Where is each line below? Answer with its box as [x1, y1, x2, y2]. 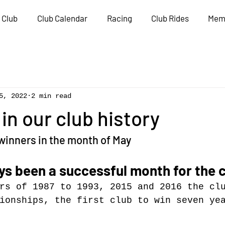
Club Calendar [37, 13, 87, 23]
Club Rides [151, 13, 189, 23]
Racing [106, 13, 132, 23]
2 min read [31, 91, 71, 100]
